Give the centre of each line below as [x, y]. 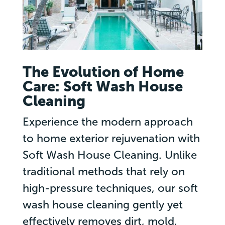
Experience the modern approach [107, 122]
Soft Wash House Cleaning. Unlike [109, 155]
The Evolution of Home [103, 72]
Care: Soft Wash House [102, 86]
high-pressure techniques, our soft [110, 188]
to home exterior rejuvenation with [111, 138]
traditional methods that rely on [103, 171]
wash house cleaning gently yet [102, 204]
